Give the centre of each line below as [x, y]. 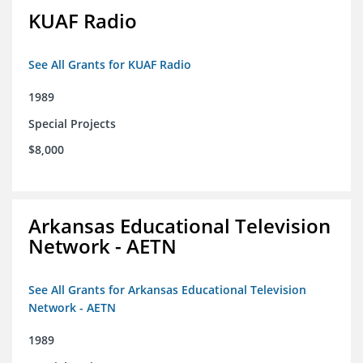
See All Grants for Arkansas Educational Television [167, 290]
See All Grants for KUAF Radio [110, 65]
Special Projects [72, 124]
